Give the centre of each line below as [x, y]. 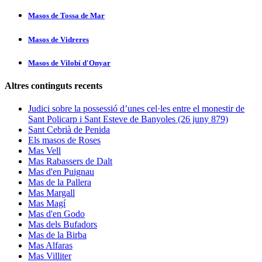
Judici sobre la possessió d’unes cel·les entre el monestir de [136, 109]
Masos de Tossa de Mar [66, 16]
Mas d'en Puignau [61, 172]
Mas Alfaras [50, 246]
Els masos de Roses [64, 140]
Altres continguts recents [54, 85]
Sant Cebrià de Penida [69, 130]
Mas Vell [44, 151]
